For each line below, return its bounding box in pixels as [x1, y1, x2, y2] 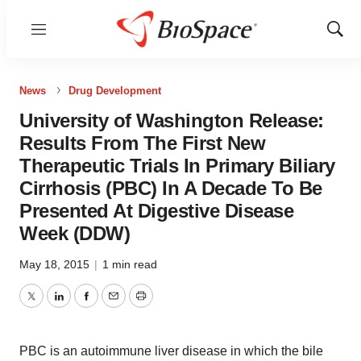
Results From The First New [19, 132, 265, 154]
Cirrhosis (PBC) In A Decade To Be [19, 177, 322, 199]
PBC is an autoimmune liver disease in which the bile [19, 344, 323, 358]
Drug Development [68, 85, 161, 97]
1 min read [102, 258, 157, 271]
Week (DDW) [19, 222, 130, 244]
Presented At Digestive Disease [19, 200, 293, 222]
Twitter [30, 298, 68, 313]
